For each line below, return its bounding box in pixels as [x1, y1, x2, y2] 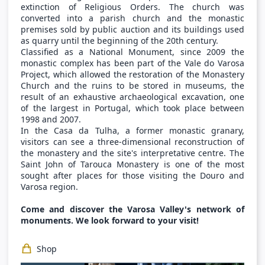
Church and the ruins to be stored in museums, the [21, 79, 244, 91]
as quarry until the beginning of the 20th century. [21, 34, 218, 46]
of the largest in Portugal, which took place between [21, 102, 244, 114]
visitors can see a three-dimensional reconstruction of [21, 135, 244, 147]
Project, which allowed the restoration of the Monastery [21, 68, 244, 80]
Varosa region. [21, 180, 78, 192]
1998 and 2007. [21, 113, 81, 125]
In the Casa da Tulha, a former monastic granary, [21, 124, 244, 136]
